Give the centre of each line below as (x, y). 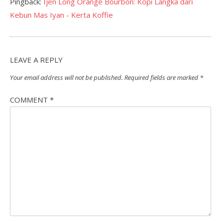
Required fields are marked (162, 77)
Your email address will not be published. (66, 77)
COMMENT (30, 99)
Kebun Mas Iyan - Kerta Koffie (61, 15)
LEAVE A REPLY (36, 59)
